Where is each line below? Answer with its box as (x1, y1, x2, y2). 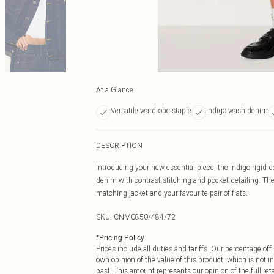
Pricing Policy (99, 234, 144, 242)
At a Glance (96, 85, 133, 94)
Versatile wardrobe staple (111, 106, 191, 115)
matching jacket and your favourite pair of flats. (96, 188, 248, 198)
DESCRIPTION (96, 141, 143, 150)
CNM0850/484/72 (114, 212, 176, 221)
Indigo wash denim (206, 106, 268, 115)
